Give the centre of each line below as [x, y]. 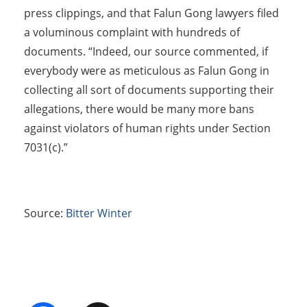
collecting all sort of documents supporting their [149, 90]
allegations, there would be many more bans [139, 109]
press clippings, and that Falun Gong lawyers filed [151, 13]
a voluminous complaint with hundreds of [132, 33]
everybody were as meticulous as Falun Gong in [147, 71]
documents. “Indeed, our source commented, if [146, 52]
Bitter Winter [99, 213]
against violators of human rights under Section [147, 128]
